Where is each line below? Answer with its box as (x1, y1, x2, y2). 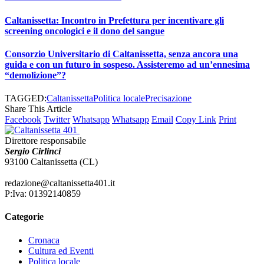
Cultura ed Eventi (28, 245, 94, 256)
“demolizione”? (5, 70, 66, 80)
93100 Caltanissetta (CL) (5, 157, 98, 167)
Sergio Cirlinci (5, 146, 61, 157)
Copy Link (176, 114, 216, 125)
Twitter (44, 114, 70, 125)
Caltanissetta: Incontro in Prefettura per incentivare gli (5, 15, 224, 25)
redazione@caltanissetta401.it (5, 178, 115, 189)
